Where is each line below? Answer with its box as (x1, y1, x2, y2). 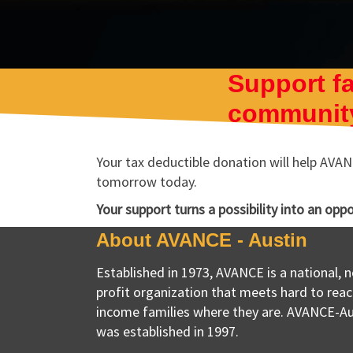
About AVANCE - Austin (96, 229, 307, 251)
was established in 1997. (96, 322, 239, 340)
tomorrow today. (96, 173, 197, 191)
